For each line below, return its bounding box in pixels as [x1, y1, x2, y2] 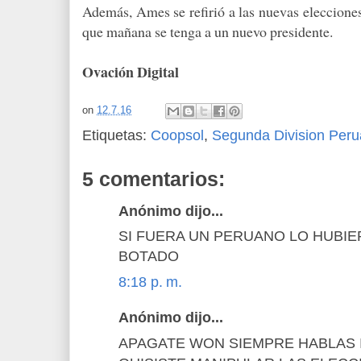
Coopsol [151, 127, 204, 143]
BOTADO [118, 248, 179, 265]
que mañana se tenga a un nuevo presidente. [82, 21, 333, 41]
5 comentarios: [82, 167, 225, 190]
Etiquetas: [82, 127, 151, 143]
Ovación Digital [82, 60, 179, 82]
